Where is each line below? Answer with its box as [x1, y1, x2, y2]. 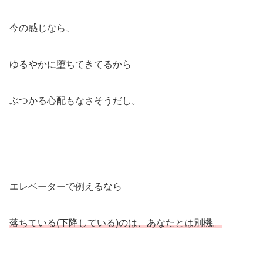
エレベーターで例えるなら [9, 181, 122, 191]
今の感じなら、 [9, 22, 75, 33]
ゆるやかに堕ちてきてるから [9, 59, 131, 69]
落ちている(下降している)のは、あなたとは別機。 [9, 217, 222, 228]
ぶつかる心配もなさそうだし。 [9, 95, 141, 106]
